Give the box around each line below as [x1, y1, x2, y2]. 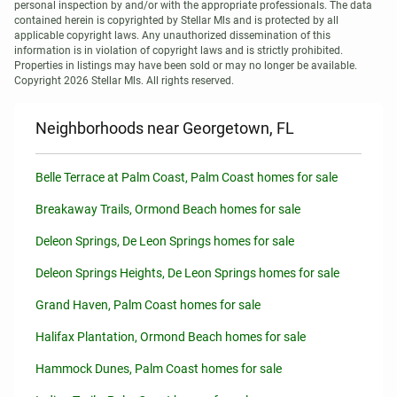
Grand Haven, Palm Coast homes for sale [35, 298, 261, 312]
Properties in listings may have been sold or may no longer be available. [14, 59, 357, 72]
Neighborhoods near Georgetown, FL [35, 119, 294, 137]
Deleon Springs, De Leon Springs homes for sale [35, 234, 294, 248]
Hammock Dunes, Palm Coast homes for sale [35, 362, 282, 376]
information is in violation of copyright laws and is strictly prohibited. [14, 44, 343, 57]
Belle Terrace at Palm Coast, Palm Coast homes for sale [35, 170, 338, 184]
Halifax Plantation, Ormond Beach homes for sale [35, 330, 306, 344]
